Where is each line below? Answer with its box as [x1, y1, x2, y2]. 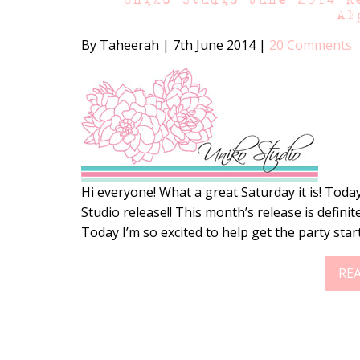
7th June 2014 [169, 36, 259, 55]
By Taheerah [80, 36, 162, 55]
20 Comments [268, 36, 352, 55]
